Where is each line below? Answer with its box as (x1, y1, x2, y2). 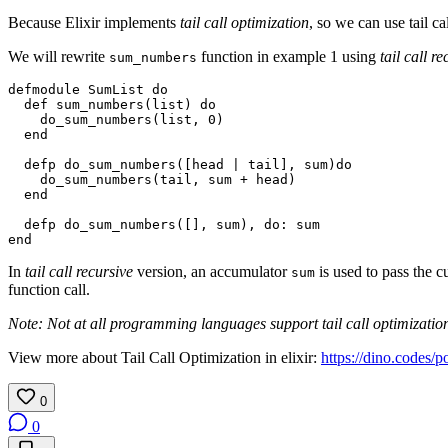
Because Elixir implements (8, 13, 180, 31)
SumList (88, 81, 144, 97)
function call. (8, 280, 90, 298)
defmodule (8, 81, 80, 97)
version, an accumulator (133, 262, 291, 280)
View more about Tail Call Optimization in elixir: (8, 348, 321, 366)
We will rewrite (8, 47, 109, 65)
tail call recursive (25, 262, 133, 280)
